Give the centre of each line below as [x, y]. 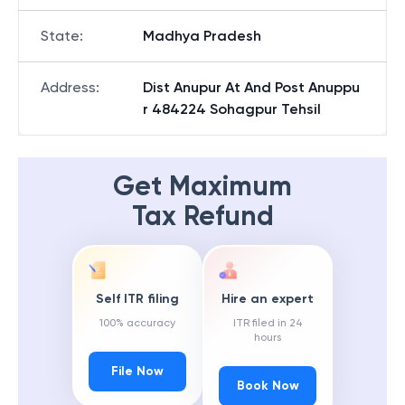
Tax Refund [202, 216]
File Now [137, 372]
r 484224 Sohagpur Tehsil [232, 109]
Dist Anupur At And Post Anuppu [251, 87]
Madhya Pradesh [202, 36]
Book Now [268, 386]
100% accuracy [137, 323]
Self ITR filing [137, 299]
